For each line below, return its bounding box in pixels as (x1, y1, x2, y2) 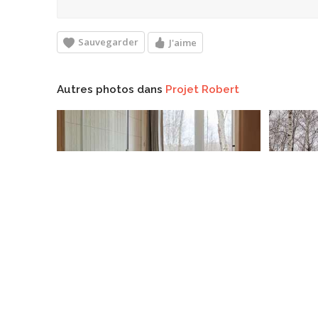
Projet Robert (165, 83, 239, 96)
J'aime (169, 35, 197, 49)
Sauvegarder (78, 35, 138, 48)
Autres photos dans (57, 83, 165, 96)
